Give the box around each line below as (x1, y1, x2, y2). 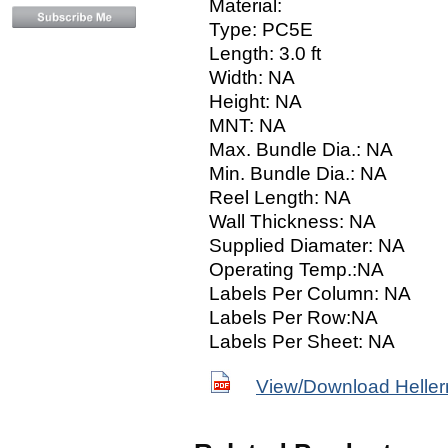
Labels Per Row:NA (209, 307, 378, 328)
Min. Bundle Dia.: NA (209, 163, 387, 184)
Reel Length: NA (209, 187, 351, 208)
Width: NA (209, 67, 295, 88)
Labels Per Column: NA (209, 283, 411, 304)
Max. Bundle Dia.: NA (209, 139, 393, 160)
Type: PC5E (209, 19, 313, 40)
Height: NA (209, 91, 302, 112)
